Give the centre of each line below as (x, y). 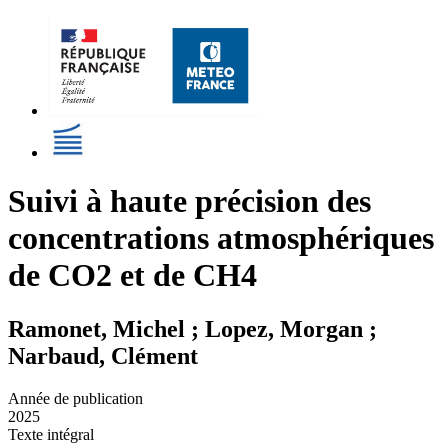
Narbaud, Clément (103, 355)
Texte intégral (51, 434)
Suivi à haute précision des (189, 201)
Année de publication (75, 398)
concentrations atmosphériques (221, 238)
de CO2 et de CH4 (132, 275)
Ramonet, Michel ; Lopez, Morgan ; (192, 328)
